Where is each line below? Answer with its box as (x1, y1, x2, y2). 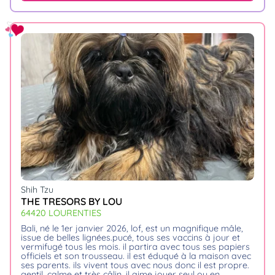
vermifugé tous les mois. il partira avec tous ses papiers (21, 241, 250, 252)
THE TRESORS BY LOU (21, 195, 122, 207)
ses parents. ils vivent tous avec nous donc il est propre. (21, 259, 249, 271)
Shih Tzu (21, 184, 53, 196)
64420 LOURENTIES (21, 207, 101, 219)
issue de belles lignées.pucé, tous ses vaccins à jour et (21, 231, 240, 243)
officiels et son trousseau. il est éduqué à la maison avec (21, 250, 251, 261)
